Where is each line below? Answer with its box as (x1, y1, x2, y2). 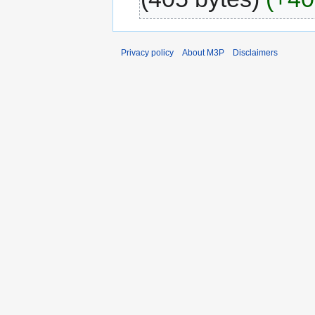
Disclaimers (233, 47, 278, 58)
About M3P (182, 47, 224, 58)
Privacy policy (121, 47, 174, 58)
